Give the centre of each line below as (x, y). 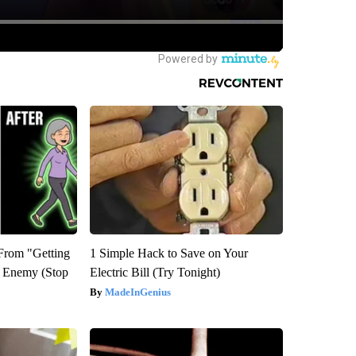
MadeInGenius (137, 292)
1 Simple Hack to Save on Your (168, 253)
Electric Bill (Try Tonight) (155, 272)
